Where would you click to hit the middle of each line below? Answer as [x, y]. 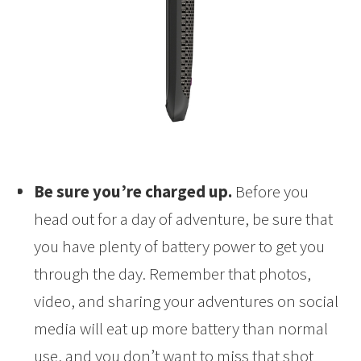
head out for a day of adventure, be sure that [184, 219]
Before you [271, 192]
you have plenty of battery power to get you [180, 247]
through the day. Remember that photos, [173, 274]
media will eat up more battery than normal [181, 329]
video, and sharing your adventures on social [187, 301]
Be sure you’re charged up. [133, 192]
